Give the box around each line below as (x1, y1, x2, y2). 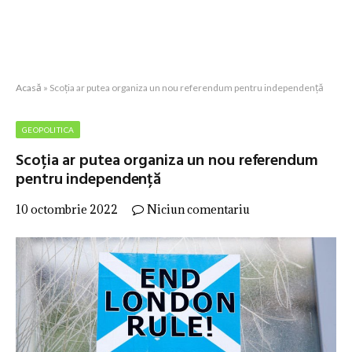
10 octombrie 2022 (16, 202, 118, 217)
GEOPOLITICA (22, 125, 75, 134)
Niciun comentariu (147, 202, 250, 217)
